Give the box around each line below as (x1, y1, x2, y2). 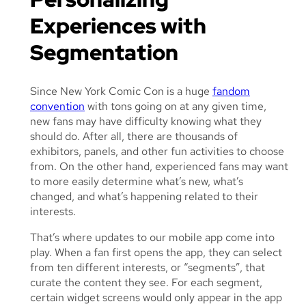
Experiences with (30, 12, 206, 40)
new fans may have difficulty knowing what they (30, 114, 262, 129)
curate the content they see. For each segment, (30, 275, 262, 290)
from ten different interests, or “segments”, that (30, 260, 265, 275)
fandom (212, 84, 250, 99)
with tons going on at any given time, (85, 99, 266, 114)
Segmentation (30, 38, 178, 67)
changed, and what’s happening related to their (30, 189, 258, 204)
